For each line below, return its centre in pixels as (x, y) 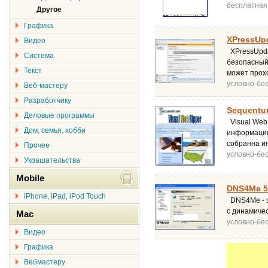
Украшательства (52, 160)
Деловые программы (59, 115)
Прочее (37, 145)
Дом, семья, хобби (55, 130)
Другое (49, 10)
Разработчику (48, 100)
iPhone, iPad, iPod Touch (65, 196)
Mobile (30, 178)
